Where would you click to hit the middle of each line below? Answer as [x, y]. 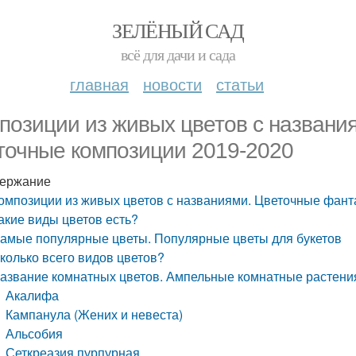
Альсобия [35, 333]
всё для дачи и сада [178, 54]
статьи [240, 84]
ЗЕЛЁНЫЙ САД [178, 30]
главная [99, 84]
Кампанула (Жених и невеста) [95, 314]
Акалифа [33, 295]
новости [172, 84]
